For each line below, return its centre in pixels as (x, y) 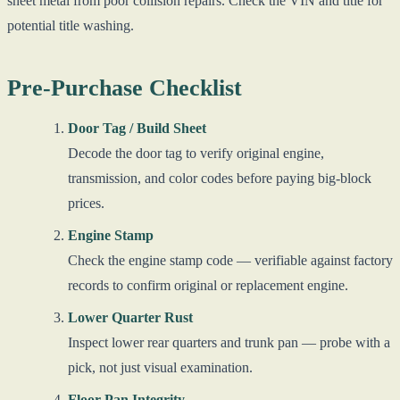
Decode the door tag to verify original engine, (196, 153)
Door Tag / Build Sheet (137, 128)
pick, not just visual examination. (160, 367)
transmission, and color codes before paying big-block (220, 178)
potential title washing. (71, 25)
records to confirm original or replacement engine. (208, 285)
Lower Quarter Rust (130, 317)
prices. (86, 203)
